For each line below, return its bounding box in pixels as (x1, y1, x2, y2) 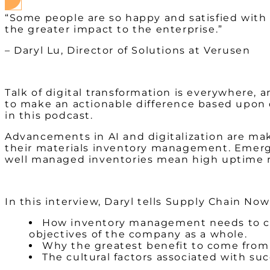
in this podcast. (5, 110, 93, 122)
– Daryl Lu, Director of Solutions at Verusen (5, 45, 251, 57)
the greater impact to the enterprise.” (5, 24, 223, 36)
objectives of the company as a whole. (29, 228, 248, 240)
